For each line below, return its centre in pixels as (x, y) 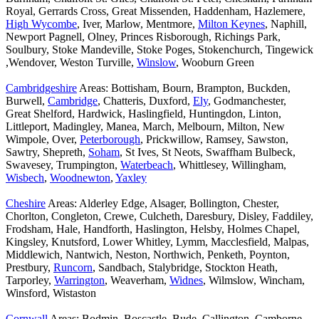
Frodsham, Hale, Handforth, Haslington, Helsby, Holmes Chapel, (153, 229)
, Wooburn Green (215, 63)
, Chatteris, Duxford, (145, 101)
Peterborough (110, 140)
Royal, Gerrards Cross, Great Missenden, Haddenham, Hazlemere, (156, 11)
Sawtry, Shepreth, (47, 152)
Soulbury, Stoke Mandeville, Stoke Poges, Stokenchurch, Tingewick (159, 50)
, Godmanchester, (247, 101)
